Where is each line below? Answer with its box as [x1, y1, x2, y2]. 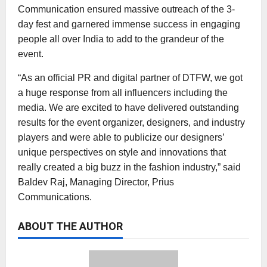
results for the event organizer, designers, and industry [18, 117, 245, 128]
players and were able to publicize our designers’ [18, 132, 224, 142]
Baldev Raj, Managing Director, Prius [18, 176, 174, 187]
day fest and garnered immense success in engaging [18, 18, 240, 29]
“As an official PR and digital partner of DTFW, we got [18, 72, 243, 83]
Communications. [18, 191, 92, 202]
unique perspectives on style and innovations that [18, 147, 226, 157]
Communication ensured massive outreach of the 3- [18, 4, 235, 14]
